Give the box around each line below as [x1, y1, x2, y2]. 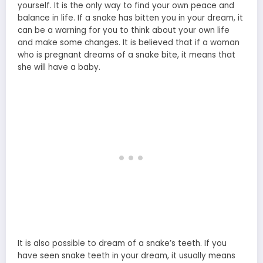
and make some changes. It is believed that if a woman [18, 36, 240, 48]
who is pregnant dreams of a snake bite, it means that [18, 49, 235, 60]
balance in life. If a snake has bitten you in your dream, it [18, 12, 243, 23]
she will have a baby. [18, 61, 100, 73]
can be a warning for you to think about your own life [18, 24, 230, 36]
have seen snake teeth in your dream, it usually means [18, 250, 235, 262]
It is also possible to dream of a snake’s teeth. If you [18, 238, 227, 249]
